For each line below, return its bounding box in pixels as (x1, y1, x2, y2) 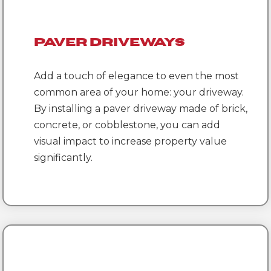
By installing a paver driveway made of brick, (34, 103, 248, 115)
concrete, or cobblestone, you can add (34, 119, 221, 131)
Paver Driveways (34, 37, 186, 49)
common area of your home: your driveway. (34, 87, 244, 99)
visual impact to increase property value (34, 135, 227, 148)
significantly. (34, 152, 93, 164)
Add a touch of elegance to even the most (34, 70, 240, 82)
